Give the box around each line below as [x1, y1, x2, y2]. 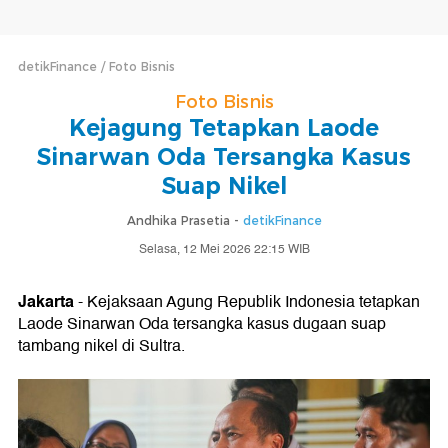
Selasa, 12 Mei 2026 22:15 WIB [138, 240, 310, 259]
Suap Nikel [161, 172, 287, 200]
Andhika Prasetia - [126, 213, 243, 228]
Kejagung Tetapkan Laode [69, 114, 379, 142]
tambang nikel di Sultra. [18, 333, 185, 359]
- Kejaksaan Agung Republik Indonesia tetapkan [74, 289, 420, 315]
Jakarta [18, 288, 74, 315]
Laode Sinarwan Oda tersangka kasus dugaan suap [18, 311, 386, 337]
